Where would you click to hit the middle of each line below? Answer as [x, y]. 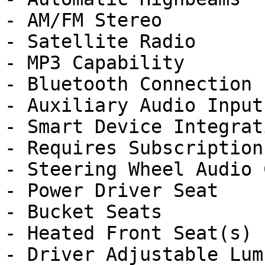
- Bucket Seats [83, 212]
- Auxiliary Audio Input [134, 105]
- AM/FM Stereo [83, 20]
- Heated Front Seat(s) [128, 233]
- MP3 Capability [95, 63]
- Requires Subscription [134, 148]
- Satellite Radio [100, 41]
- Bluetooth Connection [128, 84]
